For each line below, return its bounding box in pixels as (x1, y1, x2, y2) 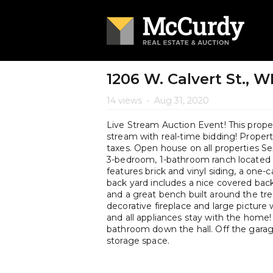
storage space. (107, 235, 169, 246)
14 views (107, 95, 144, 106)
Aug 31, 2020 (152, 95, 209, 106)
